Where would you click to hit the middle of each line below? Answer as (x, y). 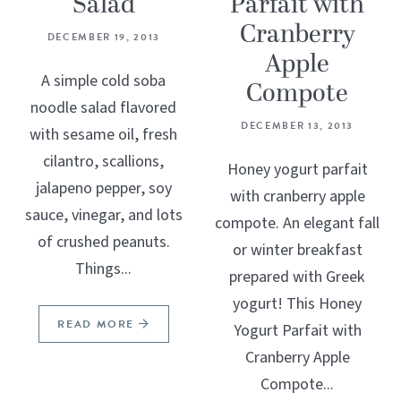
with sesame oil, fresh (104, 135)
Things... (104, 269)
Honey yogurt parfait (297, 170)
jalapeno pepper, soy (103, 189)
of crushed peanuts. (103, 243)
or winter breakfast (297, 251)
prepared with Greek (298, 277)
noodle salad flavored (104, 108)
